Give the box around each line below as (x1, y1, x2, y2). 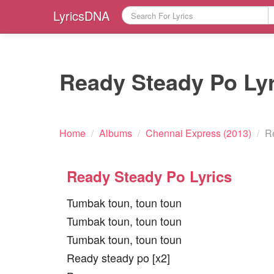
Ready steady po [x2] (67, 250, 170, 265)
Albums (99, 126, 132, 140)
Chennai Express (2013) (146, 126, 251, 140)
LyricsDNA (53, 7, 109, 24)
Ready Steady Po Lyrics (67, 166, 232, 187)
